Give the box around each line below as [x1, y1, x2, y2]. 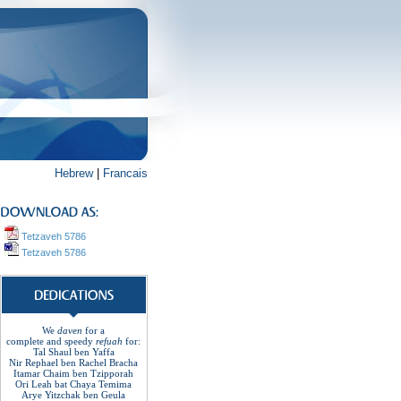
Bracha [109, 357, 138, 368]
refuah [96, 336, 123, 346]
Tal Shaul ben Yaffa [32, 346, 115, 357]
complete [6, 336, 44, 346]
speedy [64, 336, 93, 346]
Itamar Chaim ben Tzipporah [13, 368, 133, 379]
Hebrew [55, 166, 93, 180]
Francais [103, 166, 148, 180]
